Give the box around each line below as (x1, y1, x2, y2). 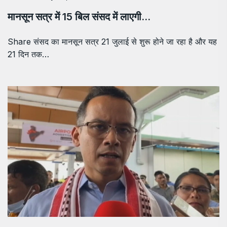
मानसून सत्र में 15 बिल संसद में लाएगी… (8, 11, 150, 23)
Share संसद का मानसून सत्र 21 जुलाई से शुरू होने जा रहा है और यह (8, 36, 217, 47)
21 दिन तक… (8, 49, 49, 60)
